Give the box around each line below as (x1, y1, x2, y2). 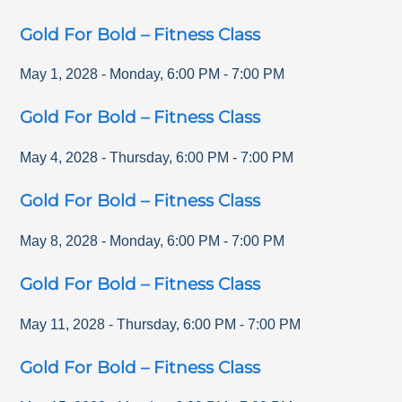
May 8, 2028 (20, 232, 99, 249)
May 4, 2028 (20, 150, 99, 166)
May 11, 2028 (20, 316, 106, 332)
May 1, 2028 (20, 66, 99, 83)
